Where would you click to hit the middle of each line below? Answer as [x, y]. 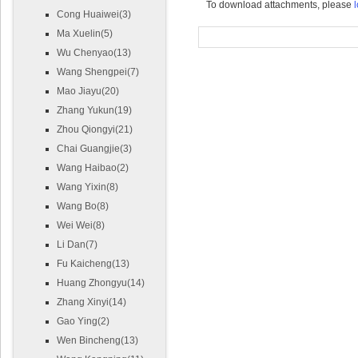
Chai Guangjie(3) [94, 149]
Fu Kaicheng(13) [93, 264]
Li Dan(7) [77, 245]
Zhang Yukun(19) [94, 110]
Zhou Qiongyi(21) [95, 129]
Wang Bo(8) [83, 206]
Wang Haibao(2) [93, 168]
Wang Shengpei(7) [98, 72]
